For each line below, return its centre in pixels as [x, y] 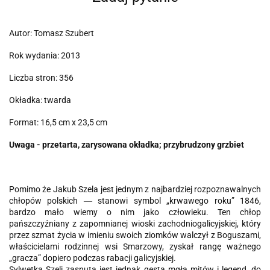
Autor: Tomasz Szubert [52, 33]
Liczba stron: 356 [41, 78]
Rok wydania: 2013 [45, 56]
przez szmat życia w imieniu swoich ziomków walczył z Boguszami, [135, 235]
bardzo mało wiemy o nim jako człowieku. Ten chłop [135, 212]
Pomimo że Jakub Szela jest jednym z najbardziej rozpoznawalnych [135, 190]
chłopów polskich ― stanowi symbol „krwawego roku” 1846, [135, 201]
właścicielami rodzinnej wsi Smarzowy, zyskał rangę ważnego [135, 247]
